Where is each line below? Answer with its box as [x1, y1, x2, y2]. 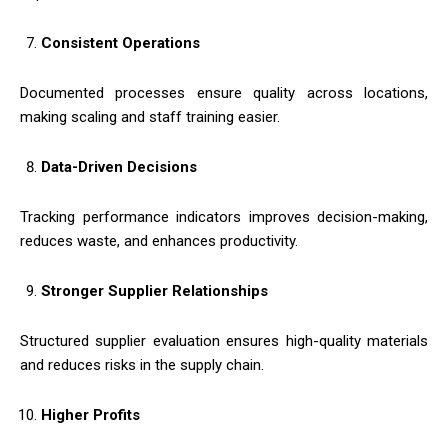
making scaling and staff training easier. [20, 107, 280, 126]
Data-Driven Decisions [41, 157, 197, 176]
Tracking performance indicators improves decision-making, [20, 207, 428, 226]
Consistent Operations [41, 33, 200, 52]
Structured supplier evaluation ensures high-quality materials [20, 331, 428, 350]
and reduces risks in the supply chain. [20, 355, 264, 374]
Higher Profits [41, 405, 140, 424]
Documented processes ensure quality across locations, [20, 83, 428, 102]
